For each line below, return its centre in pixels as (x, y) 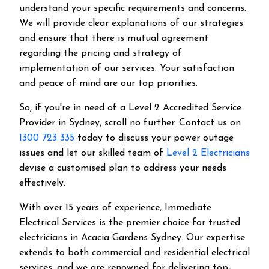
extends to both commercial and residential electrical (134, 253)
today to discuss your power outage (154, 138)
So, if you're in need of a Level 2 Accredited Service (130, 108)
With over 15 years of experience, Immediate (115, 208)
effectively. (42, 183)
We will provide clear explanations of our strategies (131, 23)
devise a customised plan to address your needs (123, 168)
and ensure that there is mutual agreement (114, 38)
